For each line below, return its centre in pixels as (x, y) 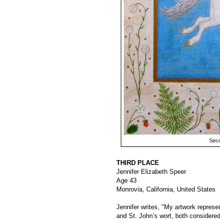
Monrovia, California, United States (166, 190)
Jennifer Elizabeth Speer (151, 172)
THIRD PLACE (138, 163)
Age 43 (126, 181)
